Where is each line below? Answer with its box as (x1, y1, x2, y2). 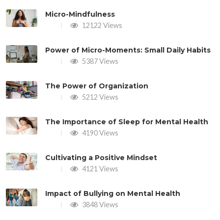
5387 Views (81, 56, 118, 65)
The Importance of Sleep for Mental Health (45, 117, 208, 126)
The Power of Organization (45, 81, 148, 90)
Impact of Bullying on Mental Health (45, 189, 180, 198)
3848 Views (81, 200, 118, 209)
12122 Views (81, 21, 122, 29)
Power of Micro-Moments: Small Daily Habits (45, 45, 211, 55)
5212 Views (81, 92, 118, 101)
